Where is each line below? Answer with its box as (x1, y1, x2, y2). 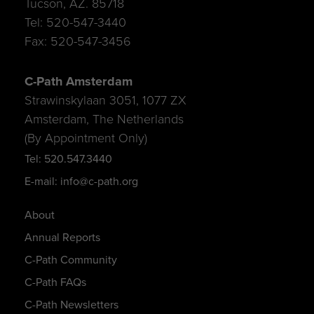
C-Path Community (24, 251, 117, 267)
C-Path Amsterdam (24, 71, 132, 90)
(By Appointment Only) (24, 128, 147, 147)
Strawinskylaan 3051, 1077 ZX (24, 90, 186, 109)
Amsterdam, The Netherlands (24, 109, 184, 128)
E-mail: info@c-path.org (24, 172, 138, 189)
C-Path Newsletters (24, 296, 118, 312)
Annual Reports (24, 228, 100, 245)
